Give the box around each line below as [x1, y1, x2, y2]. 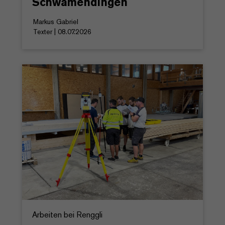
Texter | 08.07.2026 [33, 27, 91, 36]
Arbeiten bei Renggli [32, 209, 102, 220]
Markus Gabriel [33, 17, 78, 26]
